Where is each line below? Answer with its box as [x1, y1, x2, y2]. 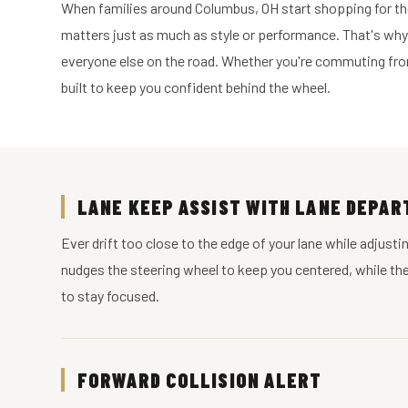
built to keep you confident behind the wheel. [61, 78, 331, 96]
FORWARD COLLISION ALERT [77, 368, 322, 392]
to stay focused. [61, 287, 160, 304]
